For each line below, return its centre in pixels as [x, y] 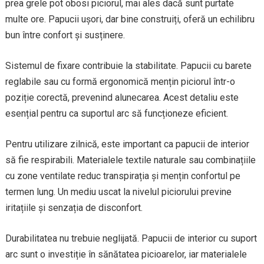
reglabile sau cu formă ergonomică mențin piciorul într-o [120, 82]
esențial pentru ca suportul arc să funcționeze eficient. [116, 113]
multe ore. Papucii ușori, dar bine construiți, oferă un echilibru [130, 19]
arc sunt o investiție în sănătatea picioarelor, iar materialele [126, 254]
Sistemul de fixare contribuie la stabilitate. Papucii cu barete [128, 66]
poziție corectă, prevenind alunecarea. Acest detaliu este [122, 98]
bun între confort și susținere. [65, 35]
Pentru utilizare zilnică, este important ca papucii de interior [127, 144]
